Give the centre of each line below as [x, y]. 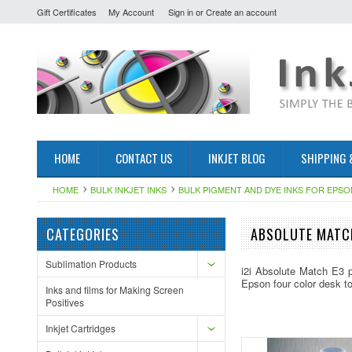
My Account [131, 12]
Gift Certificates [67, 12]
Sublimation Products [91, 264]
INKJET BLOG [237, 158]
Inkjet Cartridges [81, 328]
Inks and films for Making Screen [115, 290]
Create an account [241, 12]
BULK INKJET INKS [128, 189]
